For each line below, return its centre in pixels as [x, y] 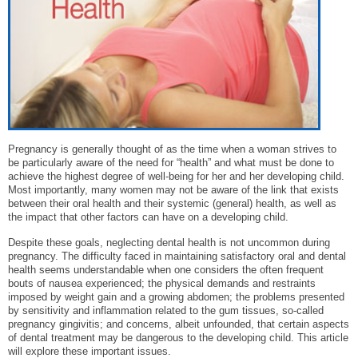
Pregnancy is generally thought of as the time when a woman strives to [172, 149]
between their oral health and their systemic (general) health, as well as [172, 203]
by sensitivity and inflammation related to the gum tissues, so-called [166, 310]
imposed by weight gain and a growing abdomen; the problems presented [176, 296]
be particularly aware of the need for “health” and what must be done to [171, 162]
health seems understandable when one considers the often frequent [166, 269]
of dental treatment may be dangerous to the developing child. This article [178, 337]
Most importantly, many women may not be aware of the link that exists [173, 189]
